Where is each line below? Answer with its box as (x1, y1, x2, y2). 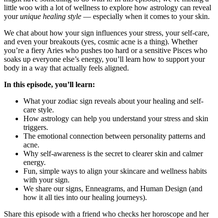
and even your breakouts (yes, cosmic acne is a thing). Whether (4, 37, 198, 46)
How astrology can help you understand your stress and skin (23, 114, 208, 123)
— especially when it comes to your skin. (81, 12, 210, 20)
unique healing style (20, 12, 81, 20)
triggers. (23, 123, 48, 131)
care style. (23, 105, 54, 114)
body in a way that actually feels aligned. (4, 63, 129, 72)
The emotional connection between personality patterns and (23, 131, 205, 140)
